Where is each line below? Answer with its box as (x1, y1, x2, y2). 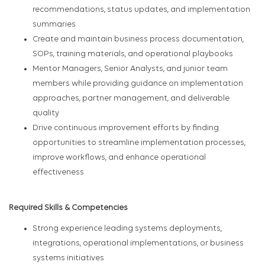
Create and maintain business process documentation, (33, 35, 244, 44)
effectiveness (33, 168, 84, 177)
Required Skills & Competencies (9, 203, 128, 213)
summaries (33, 20, 76, 30)
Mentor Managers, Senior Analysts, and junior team (33, 64, 228, 74)
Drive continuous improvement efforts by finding (33, 124, 219, 133)
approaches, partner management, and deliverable (33, 94, 230, 104)
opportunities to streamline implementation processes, (33, 138, 245, 148)
